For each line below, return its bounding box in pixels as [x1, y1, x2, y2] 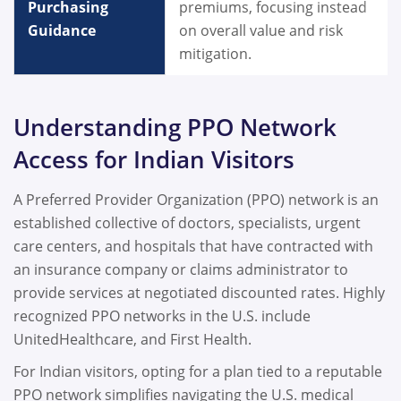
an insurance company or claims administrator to [13, 259, 348, 279]
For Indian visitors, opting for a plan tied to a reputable [13, 361, 382, 381]
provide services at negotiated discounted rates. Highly [13, 282, 385, 303]
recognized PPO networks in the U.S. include [13, 305, 311, 326]
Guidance [28, 21, 103, 41]
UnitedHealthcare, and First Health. [13, 328, 255, 349]
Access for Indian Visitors [13, 142, 301, 175]
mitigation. [179, 44, 255, 64]
